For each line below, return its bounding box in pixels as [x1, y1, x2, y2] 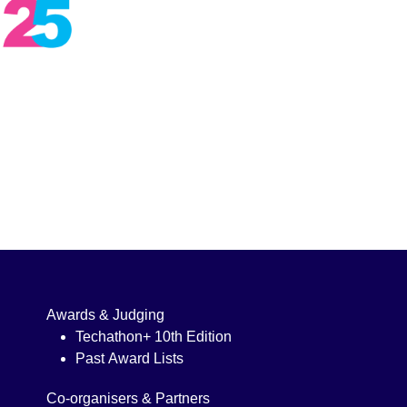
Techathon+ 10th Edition [75, 329, 232, 345]
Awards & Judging [46, 307, 164, 323]
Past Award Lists [75, 351, 184, 367]
